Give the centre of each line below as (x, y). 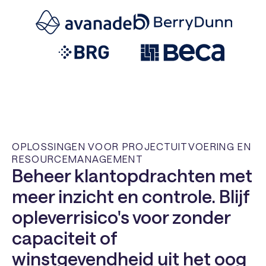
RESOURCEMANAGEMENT (77, 159)
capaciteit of (65, 238)
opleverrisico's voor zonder (121, 217)
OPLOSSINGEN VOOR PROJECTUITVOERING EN (132, 147)
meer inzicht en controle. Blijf (131, 196)
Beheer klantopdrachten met (132, 175)
